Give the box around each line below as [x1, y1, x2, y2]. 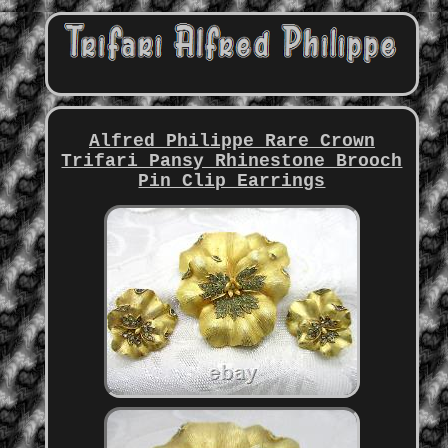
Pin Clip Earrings [138, 171, 326, 192]
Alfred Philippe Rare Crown [88, 131, 375, 152]
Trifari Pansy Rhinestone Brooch [61, 151, 403, 172]
